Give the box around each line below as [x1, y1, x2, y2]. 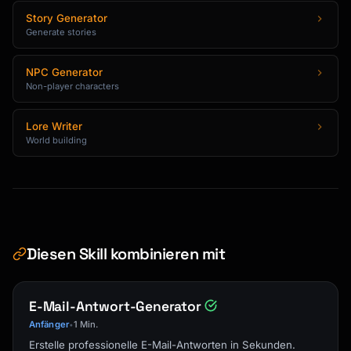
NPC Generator [26, 66, 103, 78]
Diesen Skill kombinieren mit [27, 244, 225, 264]
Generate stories [26, 27, 96, 38]
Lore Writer [26, 120, 82, 132]
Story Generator [26, 12, 107, 24]
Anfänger [29, 319, 69, 330]
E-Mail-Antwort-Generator [29, 298, 201, 315]
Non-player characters [26, 81, 119, 92]
